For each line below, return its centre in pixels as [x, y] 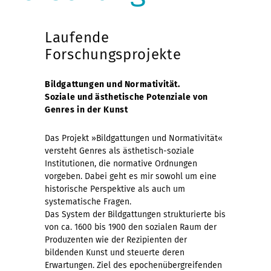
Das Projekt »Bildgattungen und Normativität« [134, 138]
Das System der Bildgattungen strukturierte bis [135, 214]
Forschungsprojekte [113, 54]
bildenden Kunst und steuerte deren [115, 252]
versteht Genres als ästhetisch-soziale [119, 151]
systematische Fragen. [88, 201]
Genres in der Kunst [87, 109]
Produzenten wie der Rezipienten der [116, 240]
